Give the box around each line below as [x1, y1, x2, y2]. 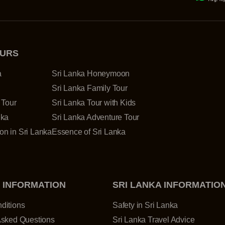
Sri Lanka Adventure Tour [52, 113, 140, 122]
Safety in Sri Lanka [113, 201, 178, 209]
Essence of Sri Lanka [52, 128, 126, 136]
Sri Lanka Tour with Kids [52, 98, 136, 107]
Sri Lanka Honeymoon [52, 69, 130, 78]
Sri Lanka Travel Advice [113, 215, 195, 224]
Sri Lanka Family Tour [52, 84, 128, 92]
